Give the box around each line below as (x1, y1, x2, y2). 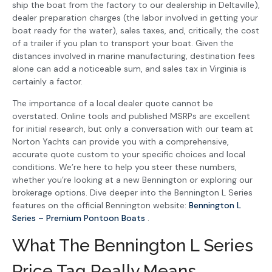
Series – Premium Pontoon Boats (12, 212, 148, 223)
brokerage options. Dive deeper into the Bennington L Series (12, 186, 253, 198)
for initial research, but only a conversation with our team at (12, 123, 253, 134)
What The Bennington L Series (12, 236, 253, 256)
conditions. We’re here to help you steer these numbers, (12, 161, 237, 172)
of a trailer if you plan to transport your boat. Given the (12, 38, 234, 49)
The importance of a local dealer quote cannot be (12, 97, 213, 109)
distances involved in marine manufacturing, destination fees (12, 50, 255, 62)
